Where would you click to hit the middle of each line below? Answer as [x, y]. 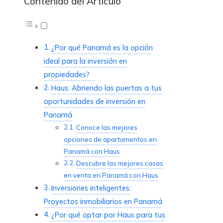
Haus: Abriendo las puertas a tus [106, 88]
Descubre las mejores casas [119, 163]
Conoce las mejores [107, 127]
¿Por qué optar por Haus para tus [108, 215]
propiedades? [70, 74]
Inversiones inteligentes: [91, 188]
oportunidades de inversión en [95, 101]
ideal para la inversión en [85, 61]
